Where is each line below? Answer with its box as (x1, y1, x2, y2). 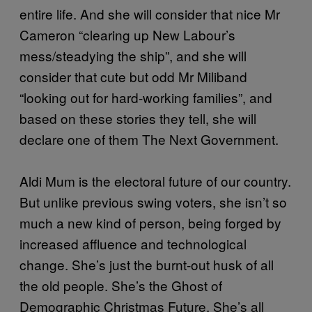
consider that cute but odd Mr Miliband (19, 66, 247, 86)
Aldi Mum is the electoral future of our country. (19, 171, 291, 190)
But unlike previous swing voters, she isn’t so (19, 192, 287, 211)
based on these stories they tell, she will (19, 108, 256, 127)
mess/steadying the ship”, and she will (19, 45, 247, 65)
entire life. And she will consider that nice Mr (19, 3, 280, 23)
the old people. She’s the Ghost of (19, 275, 222, 295)
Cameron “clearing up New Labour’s (19, 24, 235, 44)
